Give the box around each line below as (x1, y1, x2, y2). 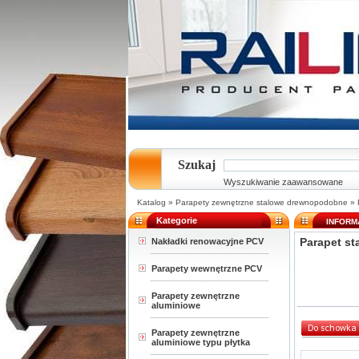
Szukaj (178, 158, 216, 171)
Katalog (137, 198, 166, 207)
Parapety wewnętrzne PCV (151, 264, 262, 273)
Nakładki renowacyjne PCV (151, 236, 264, 246)
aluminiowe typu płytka (151, 337, 250, 347)
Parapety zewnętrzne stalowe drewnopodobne (175, 198, 348, 207)
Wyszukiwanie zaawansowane (224, 177, 343, 187)
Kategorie (156, 216, 197, 225)
